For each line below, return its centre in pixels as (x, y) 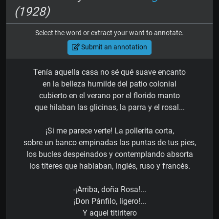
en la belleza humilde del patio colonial (109, 84)
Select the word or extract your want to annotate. (109, 33)
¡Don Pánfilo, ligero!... (109, 201)
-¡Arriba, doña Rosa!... (109, 189)
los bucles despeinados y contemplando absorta (109, 154)
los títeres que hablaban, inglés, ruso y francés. (109, 166)
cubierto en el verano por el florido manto (109, 95)
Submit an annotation (113, 47)
